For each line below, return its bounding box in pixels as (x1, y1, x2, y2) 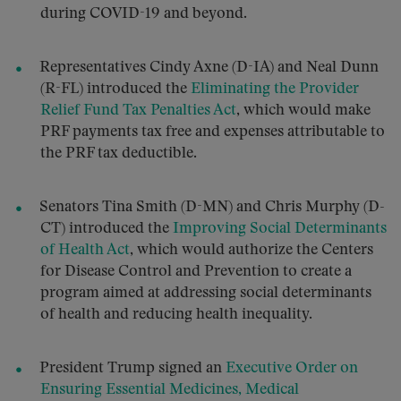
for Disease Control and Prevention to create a (40, 264, 352, 279)
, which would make (236, 103, 371, 118)
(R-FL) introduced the (40, 81, 191, 97)
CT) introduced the (40, 221, 173, 236)
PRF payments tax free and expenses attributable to (40, 124, 385, 140)
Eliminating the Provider (191, 81, 359, 97)
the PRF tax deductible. (40, 146, 197, 161)
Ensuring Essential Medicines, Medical (40, 382, 299, 397)
